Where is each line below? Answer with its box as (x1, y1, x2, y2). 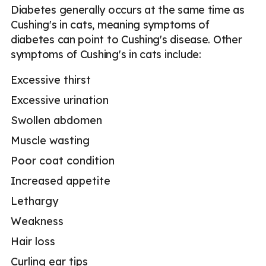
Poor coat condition (11, 154, 115, 168)
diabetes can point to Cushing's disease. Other (11, 33, 242, 47)
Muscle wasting (11, 134, 90, 148)
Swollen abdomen (11, 113, 102, 128)
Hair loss (11, 235, 55, 249)
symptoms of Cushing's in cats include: (11, 47, 201, 62)
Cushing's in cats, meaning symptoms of (11, 18, 210, 32)
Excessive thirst (11, 73, 91, 87)
